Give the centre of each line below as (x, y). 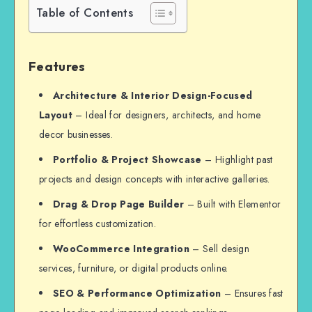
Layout (56, 115)
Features (57, 66)
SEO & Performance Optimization (137, 294)
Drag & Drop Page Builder (119, 204)
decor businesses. (76, 135)
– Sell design (219, 249)
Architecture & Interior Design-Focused (153, 96)
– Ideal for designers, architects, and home (167, 115)
